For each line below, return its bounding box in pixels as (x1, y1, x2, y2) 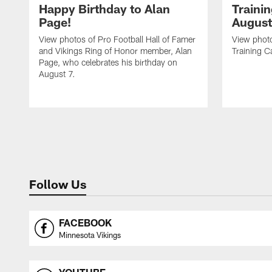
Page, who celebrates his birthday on (39, 57, 177, 68)
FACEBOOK (59, 217, 112, 229)
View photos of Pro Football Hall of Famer (39, 34, 195, 45)
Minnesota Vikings (59, 230, 121, 240)
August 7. (39, 69, 75, 80)
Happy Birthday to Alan (39, 1, 170, 16)
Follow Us (29, 177, 86, 192)
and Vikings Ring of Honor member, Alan (39, 46, 192, 56)
